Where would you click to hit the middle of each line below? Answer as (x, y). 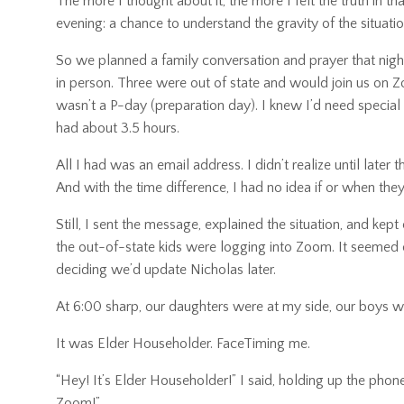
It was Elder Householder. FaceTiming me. (183, 344)
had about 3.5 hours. (118, 129)
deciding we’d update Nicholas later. (166, 270)
